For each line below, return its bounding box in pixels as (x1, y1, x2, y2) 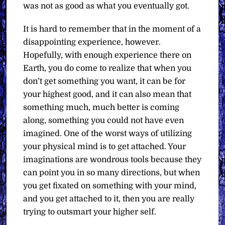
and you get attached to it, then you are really (23, 194, 195, 204)
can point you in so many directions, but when (23, 168, 200, 178)
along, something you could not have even (23, 116, 184, 126)
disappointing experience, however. (23, 38, 161, 47)
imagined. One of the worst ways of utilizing (23, 129, 192, 139)
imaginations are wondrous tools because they (23, 155, 202, 165)
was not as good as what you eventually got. (23, 1, 190, 11)
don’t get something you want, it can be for (23, 77, 186, 86)
